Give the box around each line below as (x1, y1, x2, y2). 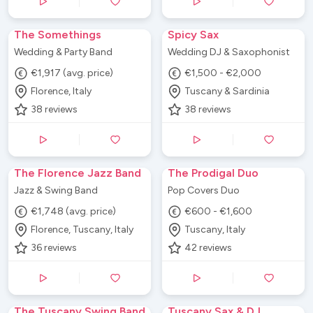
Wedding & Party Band (14, 45, 112, 58)
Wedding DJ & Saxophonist (168, 45, 290, 58)
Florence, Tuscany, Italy (31, 224, 134, 235)
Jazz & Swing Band (14, 184, 98, 196)
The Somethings (14, 27, 101, 41)
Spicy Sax (168, 27, 219, 41)
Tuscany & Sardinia (184, 85, 270, 97)
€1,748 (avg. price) (31, 205, 117, 217)
